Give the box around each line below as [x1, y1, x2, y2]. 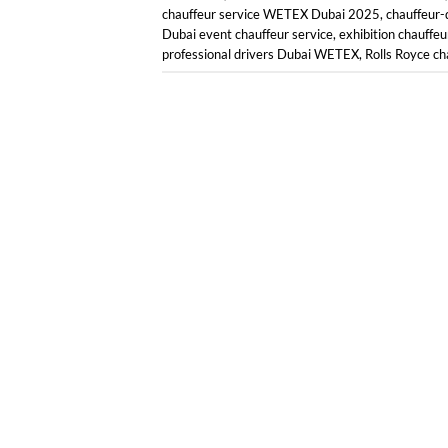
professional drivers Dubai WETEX [162, 45, 359, 62]
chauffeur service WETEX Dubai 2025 [162, 5, 380, 22]
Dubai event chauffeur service [162, 25, 333, 42]
